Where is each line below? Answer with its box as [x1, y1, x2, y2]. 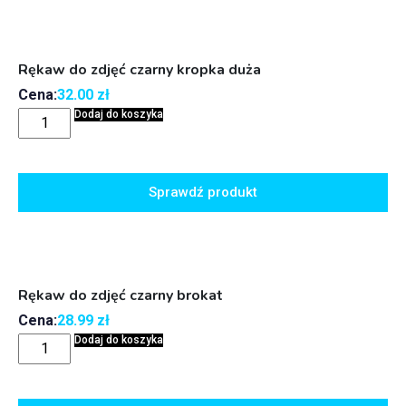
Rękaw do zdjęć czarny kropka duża [18, 60, 261, 81]
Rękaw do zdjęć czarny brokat [18, 285, 223, 306]
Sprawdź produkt [149, 184, 257, 201]
